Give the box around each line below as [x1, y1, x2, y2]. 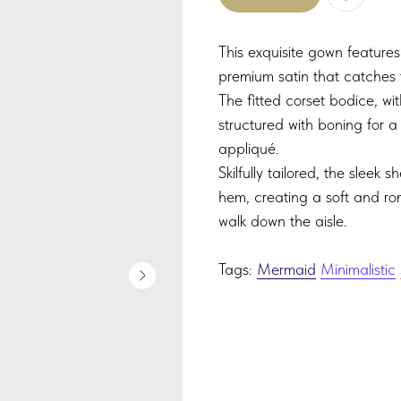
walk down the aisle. [218, 211, 347, 231]
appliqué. [218, 139, 279, 158]
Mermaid [257, 260, 316, 279]
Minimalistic [320, 260, 396, 279]
